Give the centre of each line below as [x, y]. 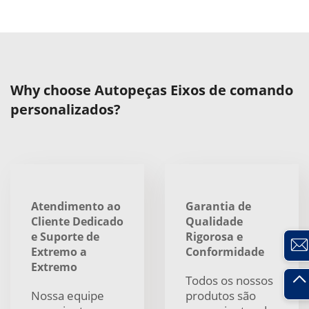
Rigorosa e [214, 237]
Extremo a [59, 252]
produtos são [221, 296]
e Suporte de [65, 237]
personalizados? [66, 109]
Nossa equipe [68, 296]
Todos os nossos [229, 280]
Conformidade [225, 252]
